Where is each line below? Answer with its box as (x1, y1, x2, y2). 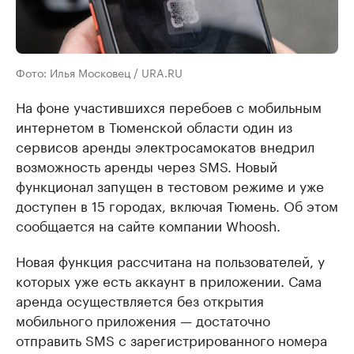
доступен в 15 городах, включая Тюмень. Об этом (16, 194, 338, 215)
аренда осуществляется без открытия (16, 288, 264, 310)
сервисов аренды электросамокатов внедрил (16, 134, 314, 156)
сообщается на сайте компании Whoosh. (16, 213, 281, 235)
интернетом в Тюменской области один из (16, 115, 292, 136)
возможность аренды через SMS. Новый (16, 154, 277, 175)
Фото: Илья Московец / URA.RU (16, 62, 183, 81)
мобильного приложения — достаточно (16, 308, 270, 330)
